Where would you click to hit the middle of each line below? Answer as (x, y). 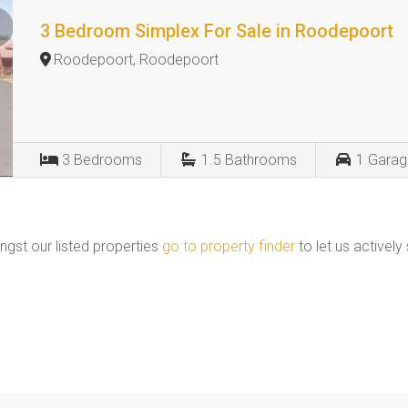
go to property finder (229, 246)
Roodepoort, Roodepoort (137, 60)
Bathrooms (261, 160)
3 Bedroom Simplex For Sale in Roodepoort (217, 31)
